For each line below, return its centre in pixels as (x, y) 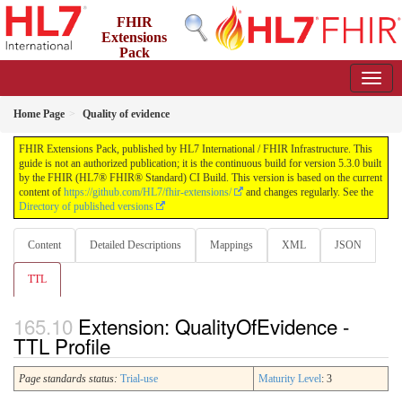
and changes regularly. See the (308, 192)
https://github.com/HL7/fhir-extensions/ (148, 192)
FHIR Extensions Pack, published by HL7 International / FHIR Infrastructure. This (196, 149)
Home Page (39, 114)
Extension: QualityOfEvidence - (214, 326)
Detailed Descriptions (135, 245)
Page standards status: (68, 379)
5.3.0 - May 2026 (189, 68)
